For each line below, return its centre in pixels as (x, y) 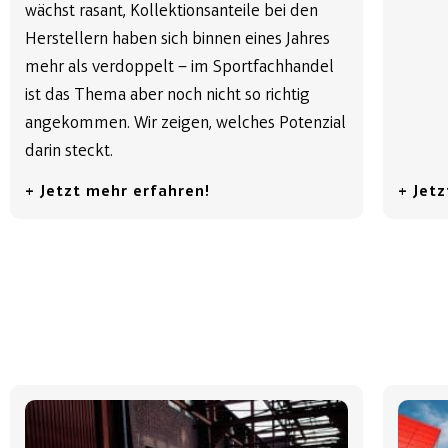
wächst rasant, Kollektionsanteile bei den (171, 12)
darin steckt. (69, 152)
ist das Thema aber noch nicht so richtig (167, 96)
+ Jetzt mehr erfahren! (117, 192)
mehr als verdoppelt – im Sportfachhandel (179, 68)
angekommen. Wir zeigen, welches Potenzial (185, 124)
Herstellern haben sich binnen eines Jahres (177, 40)
